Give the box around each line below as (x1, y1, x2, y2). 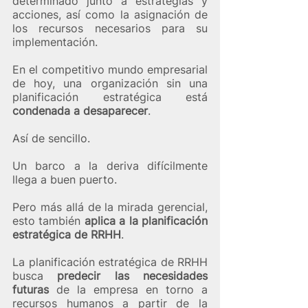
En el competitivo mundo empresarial (12, 62, 208, 76)
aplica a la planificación (84, 213, 208, 228)
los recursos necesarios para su (12, 21, 208, 35)
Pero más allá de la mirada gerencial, (12, 199, 208, 214)
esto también (12, 213, 85, 228)
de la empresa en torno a (49, 282, 208, 296)
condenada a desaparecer (12, 103, 148, 118)
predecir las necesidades (57, 268, 208, 283)
